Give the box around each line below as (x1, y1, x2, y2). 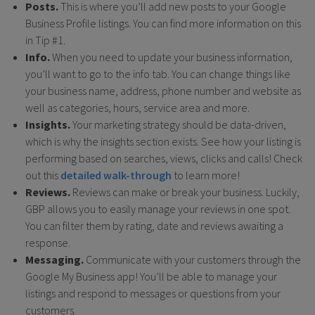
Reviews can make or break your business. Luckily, (70, 184, 300, 199)
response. (25, 235, 70, 250)
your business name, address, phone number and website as (25, 83, 301, 98)
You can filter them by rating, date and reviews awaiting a (25, 218, 283, 233)
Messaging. (25, 252, 84, 266)
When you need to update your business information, (50, 49, 292, 64)
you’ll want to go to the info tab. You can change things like (25, 66, 290, 81)
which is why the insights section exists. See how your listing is (25, 134, 301, 148)
